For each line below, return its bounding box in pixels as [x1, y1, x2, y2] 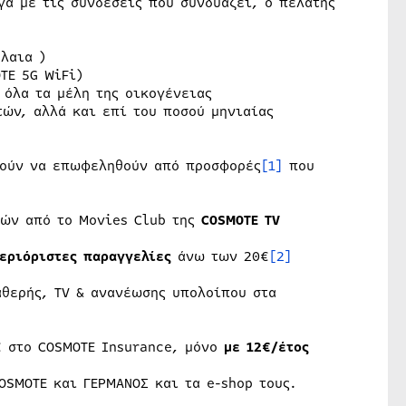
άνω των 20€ [170, 246, 269, 266]
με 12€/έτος [223, 336, 309, 357]
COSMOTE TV [200, 209, 280, 230]
